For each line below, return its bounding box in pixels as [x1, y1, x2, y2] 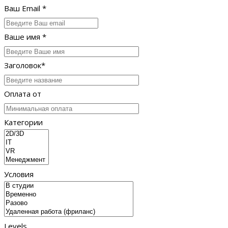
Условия [4, 169, 34, 180]
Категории [4, 117, 43, 128]
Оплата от [4, 89, 41, 99]
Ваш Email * [4, 3, 46, 14]
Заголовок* [4, 60, 45, 71]
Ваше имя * [4, 32, 46, 42]
